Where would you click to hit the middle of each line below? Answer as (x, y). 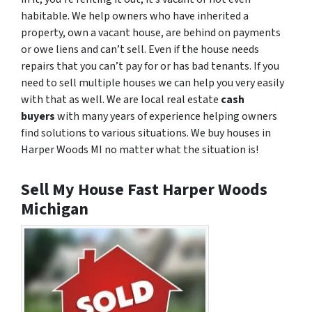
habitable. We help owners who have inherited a (135, 16)
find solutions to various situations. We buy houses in (146, 133)
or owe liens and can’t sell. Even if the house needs (140, 49)
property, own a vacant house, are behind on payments (151, 33)
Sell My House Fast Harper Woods (144, 190)
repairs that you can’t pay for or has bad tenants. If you (150, 66)
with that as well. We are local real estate (121, 100)
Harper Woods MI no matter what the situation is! (140, 150)
